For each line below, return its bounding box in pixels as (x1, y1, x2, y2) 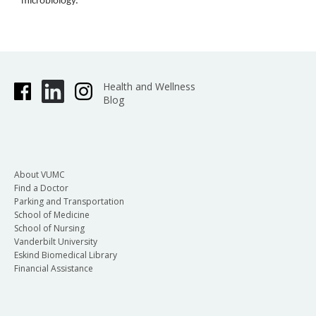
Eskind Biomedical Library (14, 248, 117, 261)
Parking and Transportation (14, 195, 124, 207)
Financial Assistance (14, 262, 93, 274)
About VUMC (14, 168, 65, 181)
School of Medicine (14, 208, 90, 221)
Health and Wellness (102, 79, 195, 93)
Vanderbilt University (14, 235, 97, 248)
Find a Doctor (14, 181, 68, 194)
